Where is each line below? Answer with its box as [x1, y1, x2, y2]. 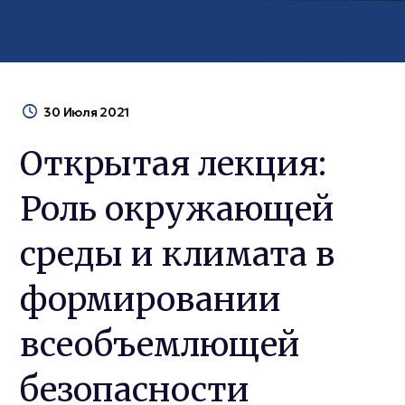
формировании [20, 279, 281, 320]
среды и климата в [20, 234, 334, 275]
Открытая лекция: [20, 144, 326, 184]
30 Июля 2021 [43, 104, 130, 120]
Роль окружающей [20, 189, 334, 230]
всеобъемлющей [20, 325, 300, 365]
